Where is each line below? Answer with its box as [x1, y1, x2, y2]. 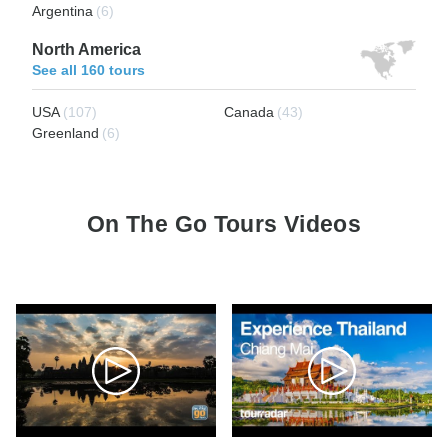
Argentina [32, 2, 93, 19]
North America [32, 40, 141, 58]
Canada [224, 103, 274, 120]
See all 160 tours [32, 61, 145, 78]
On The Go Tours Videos [86, 210, 362, 237]
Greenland [32, 124, 99, 141]
